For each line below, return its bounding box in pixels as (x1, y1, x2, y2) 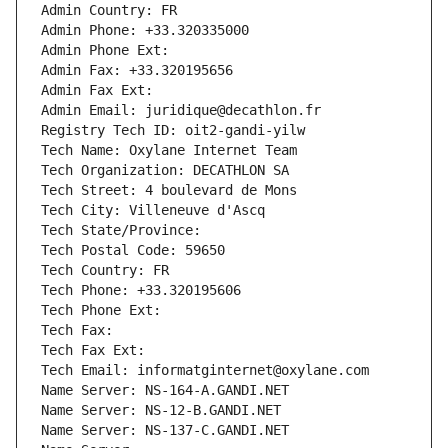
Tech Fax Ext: (41, 342, 145, 359)
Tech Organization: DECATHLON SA (41, 162, 289, 179)
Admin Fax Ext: (41, 82, 153, 99)
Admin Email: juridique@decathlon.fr (41, 102, 321, 119)
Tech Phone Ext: (41, 302, 161, 319)
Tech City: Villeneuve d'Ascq (41, 202, 265, 219)
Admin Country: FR (41, 2, 177, 19)
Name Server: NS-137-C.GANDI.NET (41, 422, 289, 439)
